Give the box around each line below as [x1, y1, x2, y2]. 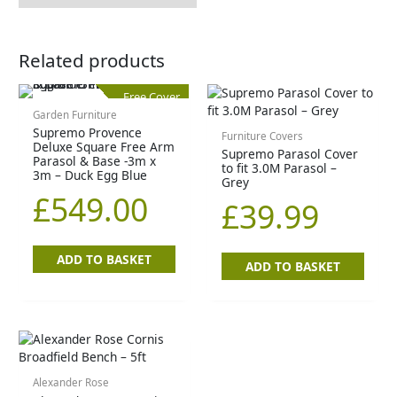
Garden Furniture [33, 107, 118, 121]
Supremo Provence [33, 124, 143, 142]
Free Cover [123, 88, 180, 105]
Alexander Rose [33, 376, 110, 390]
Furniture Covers [222, 128, 304, 143]
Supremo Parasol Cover [222, 145, 359, 163]
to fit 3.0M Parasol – [222, 160, 338, 177]
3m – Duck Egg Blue [33, 167, 148, 184]
